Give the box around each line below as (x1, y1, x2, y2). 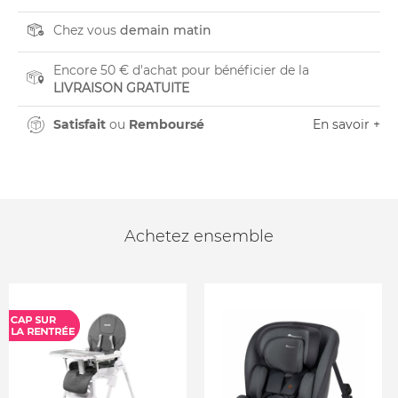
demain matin (120, 22, 211, 38)
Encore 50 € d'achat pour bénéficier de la (53, 62, 309, 78)
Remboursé (129, 116, 204, 132)
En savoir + (313, 116, 380, 132)
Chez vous (53, 22, 120, 38)
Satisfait (53, 116, 106, 132)
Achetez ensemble (124, 227, 274, 246)
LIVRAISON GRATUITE (53, 80, 189, 96)
